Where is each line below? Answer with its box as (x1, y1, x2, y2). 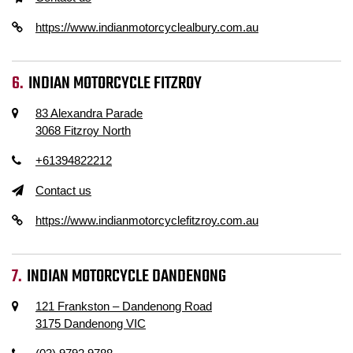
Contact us (35, 184, 91, 197)
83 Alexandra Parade (35, 106, 143, 120)
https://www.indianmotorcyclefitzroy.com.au (35, 214, 258, 227)
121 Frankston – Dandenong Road (35, 299, 212, 313)
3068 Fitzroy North (35, 124, 131, 137)
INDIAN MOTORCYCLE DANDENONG (27, 263, 227, 290)
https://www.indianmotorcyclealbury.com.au (35, 20, 258, 34)
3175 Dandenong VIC (35, 317, 146, 330)
